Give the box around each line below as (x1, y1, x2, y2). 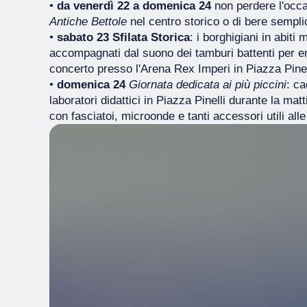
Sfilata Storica (112, 31, 190, 44)
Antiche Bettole (49, 15, 127, 28)
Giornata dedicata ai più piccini (129, 78, 286, 91)
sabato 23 (57, 31, 109, 44)
